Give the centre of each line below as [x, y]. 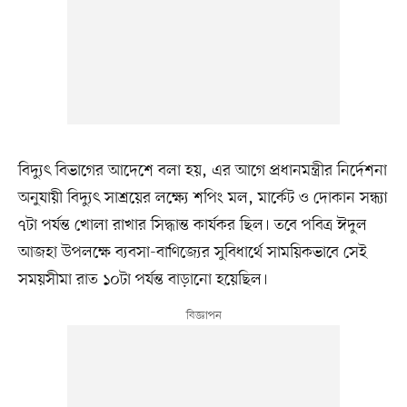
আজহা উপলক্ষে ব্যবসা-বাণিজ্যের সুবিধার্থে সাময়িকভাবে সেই [192, 252]
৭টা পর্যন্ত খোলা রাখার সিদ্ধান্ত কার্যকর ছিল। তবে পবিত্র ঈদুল [192, 225]
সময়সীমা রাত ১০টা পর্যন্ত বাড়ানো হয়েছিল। [143, 279]
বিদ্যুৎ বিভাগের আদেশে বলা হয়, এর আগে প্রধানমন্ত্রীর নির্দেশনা [202, 170]
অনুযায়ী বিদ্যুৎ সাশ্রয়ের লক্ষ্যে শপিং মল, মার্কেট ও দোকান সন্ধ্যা [203, 198]
